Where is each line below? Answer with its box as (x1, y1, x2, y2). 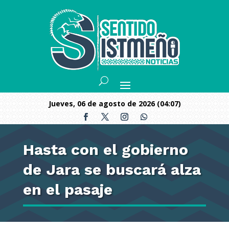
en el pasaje (22, 180, 112, 198)
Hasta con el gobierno (22, 141, 188, 158)
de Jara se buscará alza (22, 161, 201, 178)
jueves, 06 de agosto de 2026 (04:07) (51, 99, 181, 108)
